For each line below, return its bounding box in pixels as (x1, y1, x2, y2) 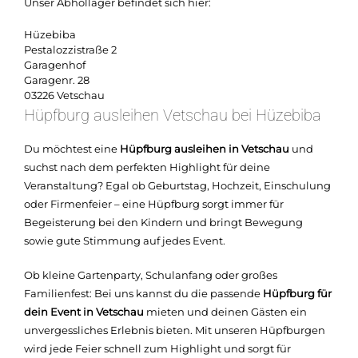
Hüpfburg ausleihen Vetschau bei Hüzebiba (24, 105, 321, 125)
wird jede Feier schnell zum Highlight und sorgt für (24, 341, 291, 355)
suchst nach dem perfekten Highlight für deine (24, 161, 270, 174)
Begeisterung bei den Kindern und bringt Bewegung (24, 216, 303, 229)
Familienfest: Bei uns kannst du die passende (24, 286, 263, 300)
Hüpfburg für (263, 286, 332, 300)
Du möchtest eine (24, 142, 120, 156)
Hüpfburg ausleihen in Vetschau (120, 142, 289, 156)
